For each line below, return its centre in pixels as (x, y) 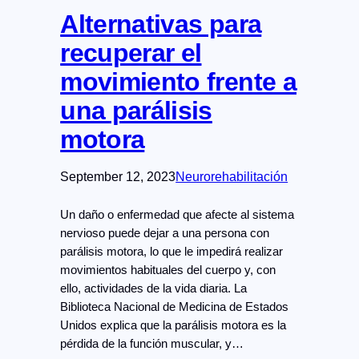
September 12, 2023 (118, 177)
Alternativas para (161, 24)
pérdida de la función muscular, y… (152, 344)
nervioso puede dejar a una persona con (165, 234)
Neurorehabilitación (232, 177)
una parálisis (136, 111)
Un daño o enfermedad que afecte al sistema (177, 215)
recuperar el (131, 53)
